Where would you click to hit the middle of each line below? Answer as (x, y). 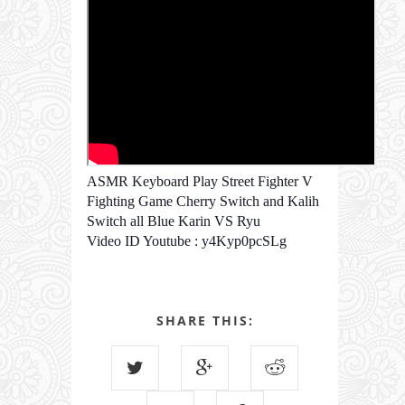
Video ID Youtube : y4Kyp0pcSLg (187, 240)
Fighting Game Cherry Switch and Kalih (203, 201)
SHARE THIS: (205, 320)
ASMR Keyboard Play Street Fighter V (200, 181)
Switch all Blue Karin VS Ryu (174, 221)
